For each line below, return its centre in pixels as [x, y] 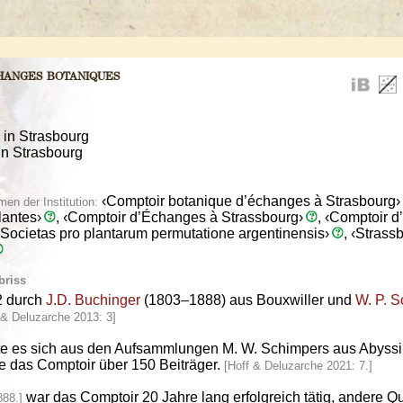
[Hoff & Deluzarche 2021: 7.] [298, 366]
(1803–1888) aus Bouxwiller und [248, 300]
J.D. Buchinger [93, 300]
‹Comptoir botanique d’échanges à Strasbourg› [249, 201]
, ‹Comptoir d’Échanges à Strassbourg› [179, 218]
